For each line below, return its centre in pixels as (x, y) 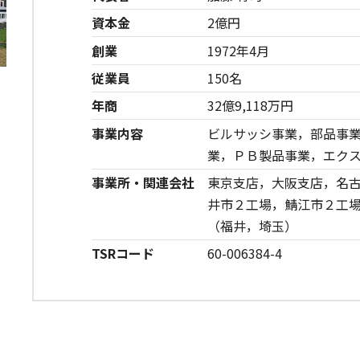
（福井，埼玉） (253, 226)
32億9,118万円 (251, 106)
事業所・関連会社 (143, 182)
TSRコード (123, 254)
